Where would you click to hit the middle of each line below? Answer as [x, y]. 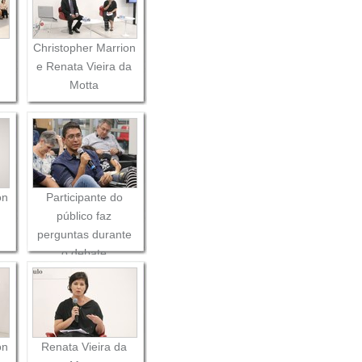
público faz [84, 215]
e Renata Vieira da [84, 66]
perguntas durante [84, 234]
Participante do [84, 197]
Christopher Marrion [84, 47]
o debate [84, 253]
